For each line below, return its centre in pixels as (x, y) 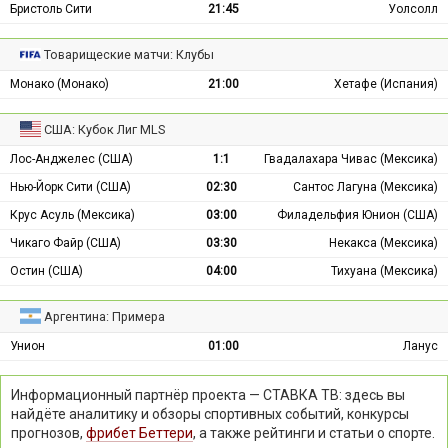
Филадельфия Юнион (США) (357, 214)
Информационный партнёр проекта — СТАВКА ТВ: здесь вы (208, 394)
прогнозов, (48, 432)
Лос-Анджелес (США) (71, 158)
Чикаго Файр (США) (65, 242)
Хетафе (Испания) (386, 83)
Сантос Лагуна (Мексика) (365, 186)
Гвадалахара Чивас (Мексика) (351, 158)
